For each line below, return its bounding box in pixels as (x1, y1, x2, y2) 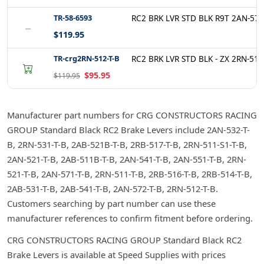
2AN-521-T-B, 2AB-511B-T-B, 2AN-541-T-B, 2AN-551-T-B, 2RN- (7, 153, 246, 165)
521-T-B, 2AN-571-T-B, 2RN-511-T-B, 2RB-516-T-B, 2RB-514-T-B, (7, 168, 252, 180)
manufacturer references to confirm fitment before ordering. (7, 212, 253, 224)
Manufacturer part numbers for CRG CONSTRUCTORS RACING (7, 109, 257, 121)
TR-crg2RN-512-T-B (54, 53, 120, 64)
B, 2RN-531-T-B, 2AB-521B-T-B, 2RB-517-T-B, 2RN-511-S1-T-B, (7, 138, 247, 150)
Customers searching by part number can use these (7, 197, 216, 209)
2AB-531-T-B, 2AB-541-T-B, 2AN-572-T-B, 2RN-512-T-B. (7, 183, 218, 194)
